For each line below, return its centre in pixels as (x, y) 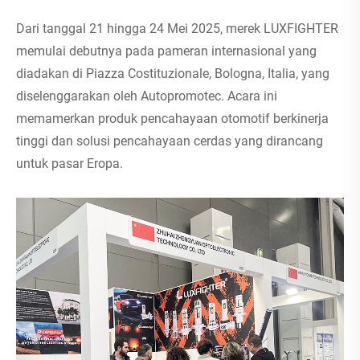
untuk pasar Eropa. (70, 164)
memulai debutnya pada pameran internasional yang (166, 51)
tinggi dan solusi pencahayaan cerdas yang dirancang (170, 141)
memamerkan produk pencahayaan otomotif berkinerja (172, 119)
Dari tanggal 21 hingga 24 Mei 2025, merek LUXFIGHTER (177, 29)
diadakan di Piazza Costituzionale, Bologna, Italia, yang (173, 74)
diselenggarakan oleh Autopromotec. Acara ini (147, 96)
